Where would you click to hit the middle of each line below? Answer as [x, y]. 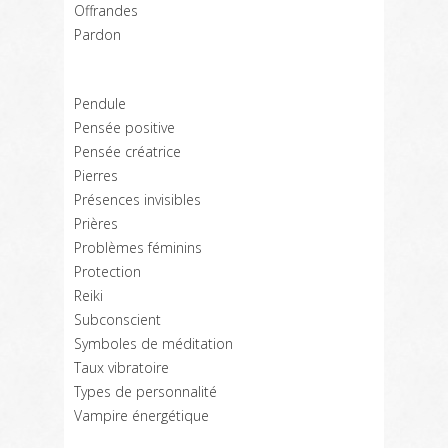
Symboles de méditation [153, 343]
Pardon [97, 34]
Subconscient [117, 319]
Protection [107, 271]
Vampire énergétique [141, 415]
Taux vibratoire [121, 367]
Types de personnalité [145, 391]
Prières [96, 223]
